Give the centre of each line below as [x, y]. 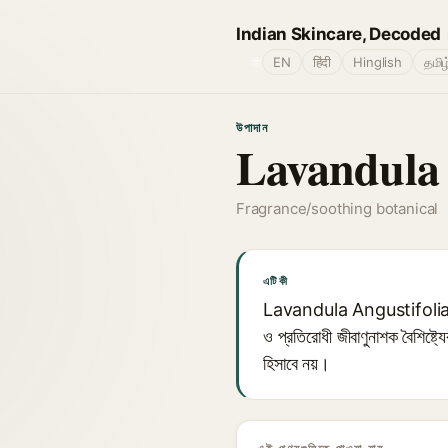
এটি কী [275, 281]
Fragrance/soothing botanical [337, 208]
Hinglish [377, 62]
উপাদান [252, 127]
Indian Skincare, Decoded [338, 33]
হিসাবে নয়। [296, 363]
